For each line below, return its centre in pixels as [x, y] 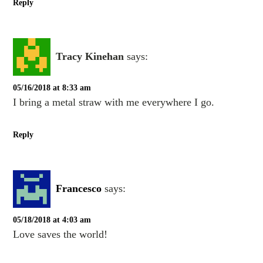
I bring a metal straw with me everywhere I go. [114, 102]
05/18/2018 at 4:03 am [52, 220]
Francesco [79, 189]
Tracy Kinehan [90, 57]
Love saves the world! [60, 234]
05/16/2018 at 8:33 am [52, 87]
